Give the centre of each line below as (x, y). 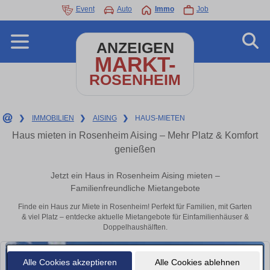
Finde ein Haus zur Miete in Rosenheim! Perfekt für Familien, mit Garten (135, 207)
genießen (135, 149)
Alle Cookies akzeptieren (70, 262)
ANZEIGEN (135, 48)
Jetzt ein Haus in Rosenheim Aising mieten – (135, 176)
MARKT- (135, 64)
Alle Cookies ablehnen (197, 262)
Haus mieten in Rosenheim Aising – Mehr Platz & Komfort (135, 135)
